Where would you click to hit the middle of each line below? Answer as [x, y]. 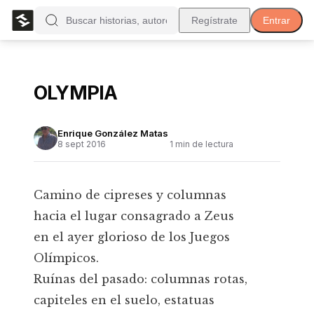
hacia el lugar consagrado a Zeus [134, 216]
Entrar [277, 20]
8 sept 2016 [82, 144]
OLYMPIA [76, 93]
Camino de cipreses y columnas [130, 195]
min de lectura [203, 144]
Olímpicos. [66, 258]
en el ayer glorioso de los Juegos [132, 237]
